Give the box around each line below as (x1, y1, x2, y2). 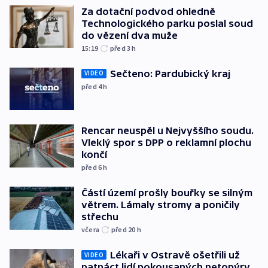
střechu (81, 211, 118, 223)
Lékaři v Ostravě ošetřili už (110, 249, 240, 261)
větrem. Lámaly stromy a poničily (81, 199, 240, 211)
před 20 (111, 225, 137, 234)
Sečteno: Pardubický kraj (110, 68, 230, 79)
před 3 (110, 43, 132, 53)
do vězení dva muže (81, 29, 178, 41)
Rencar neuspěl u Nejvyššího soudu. (81, 125, 254, 136)
